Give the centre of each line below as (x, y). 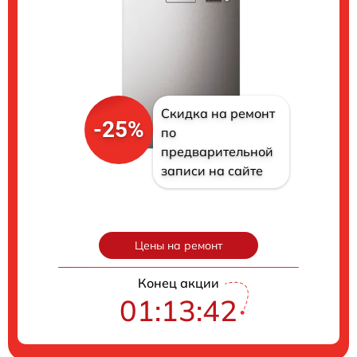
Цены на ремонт (178, 245)
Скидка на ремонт (218, 113)
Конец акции (178, 282)
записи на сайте (212, 170)
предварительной (217, 151)
